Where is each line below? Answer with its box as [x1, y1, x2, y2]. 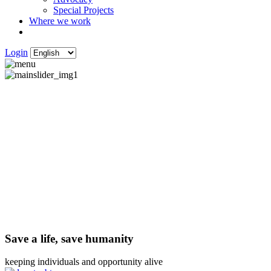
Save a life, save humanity [5, 232, 134, 245]
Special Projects [53, 5, 114, 15]
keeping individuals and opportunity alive [5, 256, 163, 267]
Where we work [29, 16, 91, 26]
